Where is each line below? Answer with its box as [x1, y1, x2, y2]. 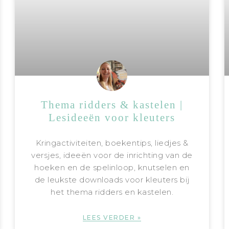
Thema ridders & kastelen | [41, 98, 184, 111]
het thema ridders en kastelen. [51, 187, 174, 197]
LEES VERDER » [82, 213, 142, 221]
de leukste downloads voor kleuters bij [34, 174, 190, 185]
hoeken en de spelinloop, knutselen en [34, 162, 190, 172]
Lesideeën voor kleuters [49, 111, 176, 124]
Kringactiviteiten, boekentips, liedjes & [35, 138, 189, 148]
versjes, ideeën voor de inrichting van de [31, 150, 193, 160]
